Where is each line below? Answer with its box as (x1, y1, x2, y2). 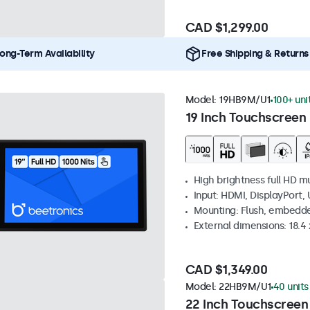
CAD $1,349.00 (185, 262, 267, 278)
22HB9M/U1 (219, 281, 271, 293)
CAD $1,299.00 (185, 20, 268, 36)
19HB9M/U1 (219, 94, 271, 107)
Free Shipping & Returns (201, 48, 309, 60)
